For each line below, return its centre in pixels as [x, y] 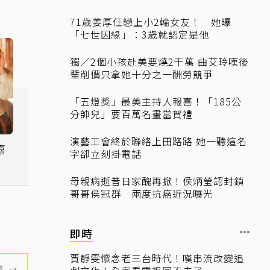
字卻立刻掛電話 [106, 154]
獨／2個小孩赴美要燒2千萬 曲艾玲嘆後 [159, 61]
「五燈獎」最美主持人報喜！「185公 [156, 101]
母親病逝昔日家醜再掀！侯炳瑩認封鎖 [157, 181]
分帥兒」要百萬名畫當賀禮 [131, 114]
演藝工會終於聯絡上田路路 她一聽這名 [159, 141]
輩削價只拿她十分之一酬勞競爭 [142, 74]
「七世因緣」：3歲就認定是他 [140, 34]
